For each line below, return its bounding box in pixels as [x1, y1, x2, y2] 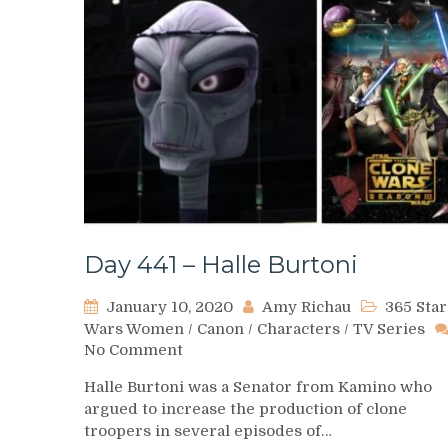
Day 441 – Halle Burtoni [84, 249, 358, 279]
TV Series [353, 319, 425, 338]
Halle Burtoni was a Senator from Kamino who [84, 377, 432, 396]
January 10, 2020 [106, 297, 233, 316]
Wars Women [84, 319, 184, 338]
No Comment [84, 340, 183, 359]
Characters [257, 319, 340, 338]
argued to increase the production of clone [84, 399, 407, 418]
